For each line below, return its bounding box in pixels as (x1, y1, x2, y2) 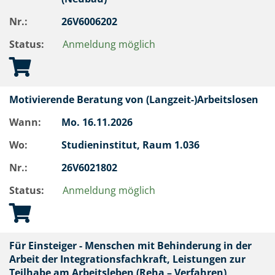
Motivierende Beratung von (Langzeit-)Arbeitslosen (9, 93, 263, 106)
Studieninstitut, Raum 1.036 (61, 138, 202, 152)
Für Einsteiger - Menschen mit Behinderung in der (9, 239, 252, 252)
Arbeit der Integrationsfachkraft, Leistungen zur (9, 252, 246, 266)
